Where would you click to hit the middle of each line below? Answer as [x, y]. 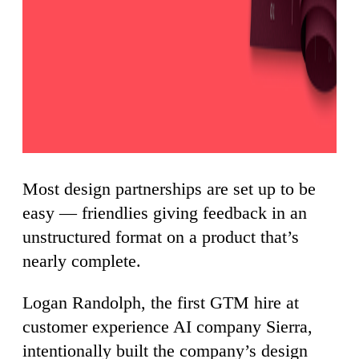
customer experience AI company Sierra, [167, 326]
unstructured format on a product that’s [161, 236]
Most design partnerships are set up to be [169, 188]
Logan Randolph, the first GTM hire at [161, 302]
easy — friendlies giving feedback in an [165, 212]
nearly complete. [82, 260]
